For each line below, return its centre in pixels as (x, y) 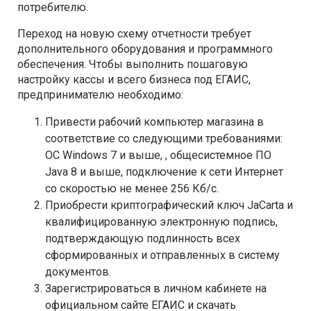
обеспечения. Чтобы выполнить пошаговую (133, 64)
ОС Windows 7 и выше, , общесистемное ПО (158, 155)
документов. (78, 271)
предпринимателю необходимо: (100, 94)
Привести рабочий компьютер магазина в (154, 121)
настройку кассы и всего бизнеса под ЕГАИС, (134, 79)
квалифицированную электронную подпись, (161, 221)
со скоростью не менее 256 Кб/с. (132, 188)
